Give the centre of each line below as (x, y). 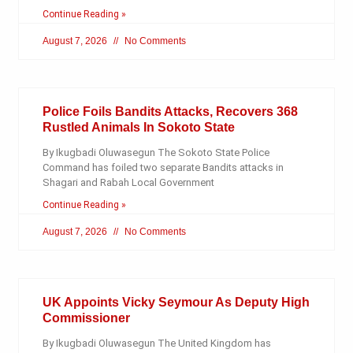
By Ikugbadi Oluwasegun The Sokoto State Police (156, 153)
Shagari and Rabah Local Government (128, 183)
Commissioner (86, 318)
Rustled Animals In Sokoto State (138, 128)
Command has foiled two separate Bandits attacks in (163, 168)
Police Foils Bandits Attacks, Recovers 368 (170, 112)
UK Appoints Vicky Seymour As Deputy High (176, 303)
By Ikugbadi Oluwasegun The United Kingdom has (156, 344)
